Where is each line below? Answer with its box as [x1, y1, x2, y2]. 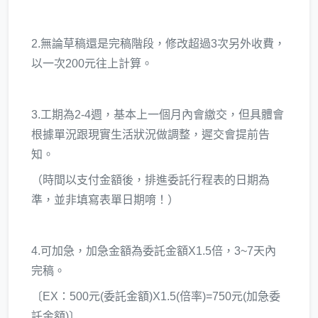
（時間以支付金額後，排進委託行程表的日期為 [31, 174, 270, 187]
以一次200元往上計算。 [31, 57, 153, 70]
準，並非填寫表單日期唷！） [31, 194, 179, 207]
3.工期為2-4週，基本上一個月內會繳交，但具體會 [31, 109, 284, 121]
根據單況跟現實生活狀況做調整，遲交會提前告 [31, 128, 270, 141]
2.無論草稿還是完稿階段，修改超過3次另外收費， [31, 38, 285, 50]
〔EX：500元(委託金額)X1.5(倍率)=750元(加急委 [31, 290, 280, 303]
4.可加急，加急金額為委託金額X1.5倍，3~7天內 [31, 245, 276, 258]
